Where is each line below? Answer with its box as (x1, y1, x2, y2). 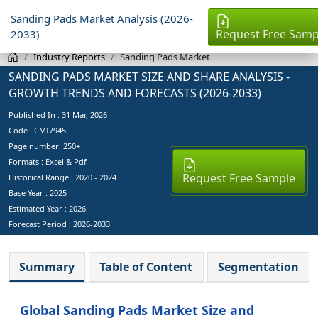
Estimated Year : (9, 202, 69, 214)
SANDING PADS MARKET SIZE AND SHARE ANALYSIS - (9, 68, 290, 84)
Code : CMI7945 (9, 124, 66, 136)
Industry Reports (33, 50, 105, 63)
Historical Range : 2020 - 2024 (9, 171, 116, 182)
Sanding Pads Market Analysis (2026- (11, 11, 193, 26)
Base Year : (9, 187, 50, 198)
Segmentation (217, 258, 299, 275)
